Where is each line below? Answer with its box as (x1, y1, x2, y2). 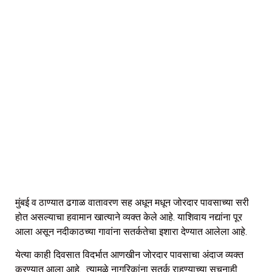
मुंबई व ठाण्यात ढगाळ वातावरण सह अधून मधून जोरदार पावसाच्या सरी (15, 196, 249, 208)
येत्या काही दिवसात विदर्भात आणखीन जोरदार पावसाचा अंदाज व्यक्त (15, 249, 243, 261)
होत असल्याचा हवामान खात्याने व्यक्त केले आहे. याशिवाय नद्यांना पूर (15, 211, 242, 223)
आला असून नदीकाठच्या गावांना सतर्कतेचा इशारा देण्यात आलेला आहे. (15, 225, 250, 237)
